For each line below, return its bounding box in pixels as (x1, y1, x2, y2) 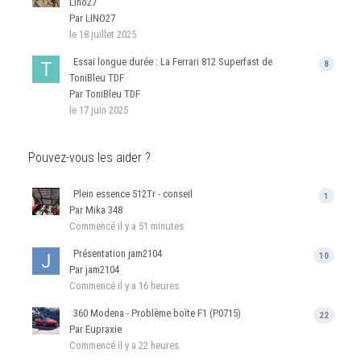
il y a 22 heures (118, 338, 179, 351)
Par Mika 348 (69, 203, 122, 216)
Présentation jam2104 (73, 247, 162, 259)
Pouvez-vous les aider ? (28, 149, 151, 165)
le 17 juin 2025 (69, 103, 128, 116)
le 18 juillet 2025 (69, 27, 136, 40)
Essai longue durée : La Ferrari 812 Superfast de (73, 55, 272, 68)
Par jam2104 (69, 263, 119, 276)
